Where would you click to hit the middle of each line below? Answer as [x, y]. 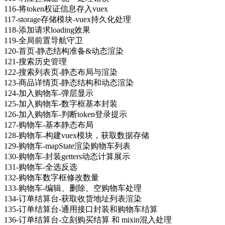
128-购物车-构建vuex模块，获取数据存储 [77, 135]
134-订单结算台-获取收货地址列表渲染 [73, 198]
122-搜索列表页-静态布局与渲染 [61, 72]
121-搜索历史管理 [35, 61]
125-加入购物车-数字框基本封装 [61, 103]
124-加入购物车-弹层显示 [49, 93]
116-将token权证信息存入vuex [56, 9]
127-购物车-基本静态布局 [49, 125]
